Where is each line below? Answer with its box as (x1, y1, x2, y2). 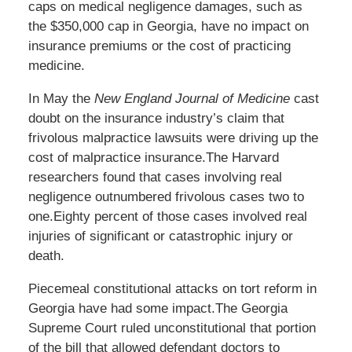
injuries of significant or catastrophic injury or (27, 229, 293, 244)
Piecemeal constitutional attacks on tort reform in (27, 281, 317, 297)
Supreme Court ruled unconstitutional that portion (27, 321, 316, 336)
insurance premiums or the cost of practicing (27, 38, 291, 54)
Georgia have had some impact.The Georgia (27, 301, 288, 317)
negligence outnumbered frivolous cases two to (27, 189, 304, 205)
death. (27, 248, 64, 264)
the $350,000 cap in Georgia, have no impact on (27, 19, 309, 35)
